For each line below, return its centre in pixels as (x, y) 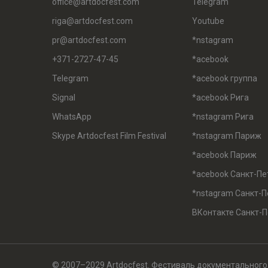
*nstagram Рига (223, 117)
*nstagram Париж (227, 136)
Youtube (208, 21)
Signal (64, 98)
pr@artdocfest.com (89, 40)
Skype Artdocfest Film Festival (109, 136)
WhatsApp (72, 117)
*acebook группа (225, 78)
